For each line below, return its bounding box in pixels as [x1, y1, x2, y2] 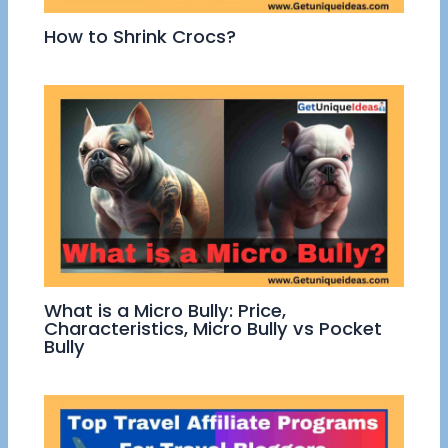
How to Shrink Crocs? [44, 23, 237, 49]
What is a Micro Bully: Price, [44, 297, 287, 323]
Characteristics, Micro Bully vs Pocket [44, 315, 383, 341]
